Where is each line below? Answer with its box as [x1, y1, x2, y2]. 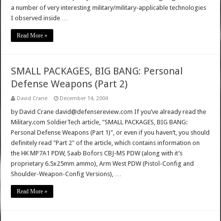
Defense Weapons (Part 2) [11, 78, 128, 90]
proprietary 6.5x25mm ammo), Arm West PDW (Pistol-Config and [11, 160, 194, 168]
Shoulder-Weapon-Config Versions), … [11, 170, 122, 178]
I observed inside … [11, 14, 69, 22]
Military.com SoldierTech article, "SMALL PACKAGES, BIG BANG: [11, 118, 188, 126]
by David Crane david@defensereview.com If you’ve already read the [11, 108, 207, 116]
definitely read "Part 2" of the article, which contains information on [11, 139, 200, 147]
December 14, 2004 [60, 95, 109, 102]
